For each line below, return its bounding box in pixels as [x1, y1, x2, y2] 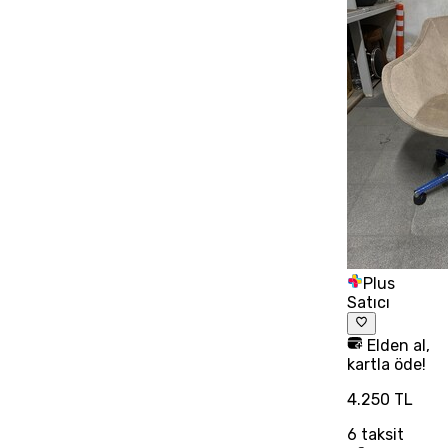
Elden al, [362, 335, 430, 355]
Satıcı [346, 293, 390, 313]
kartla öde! [346, 354, 426, 374]
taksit [356, 424, 404, 444]
